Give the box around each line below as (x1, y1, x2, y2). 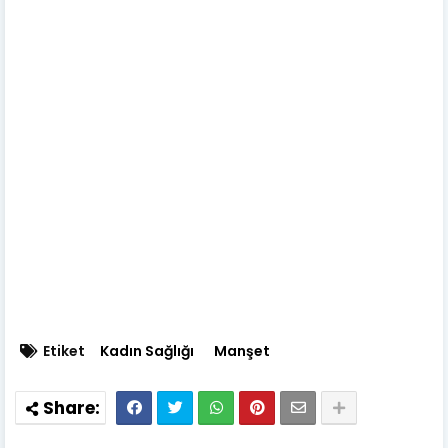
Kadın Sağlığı (100, 340, 194, 361)
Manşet (214, 340, 270, 361)
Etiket (43, 340, 85, 361)
